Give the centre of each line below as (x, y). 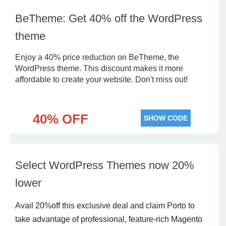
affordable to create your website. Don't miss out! (101, 79)
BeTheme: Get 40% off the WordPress (109, 18)
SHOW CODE (166, 118)
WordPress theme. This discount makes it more (99, 68)
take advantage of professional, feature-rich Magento (109, 219)
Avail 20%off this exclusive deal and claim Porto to (105, 206)
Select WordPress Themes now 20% (105, 165)
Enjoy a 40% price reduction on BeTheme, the (97, 57)
